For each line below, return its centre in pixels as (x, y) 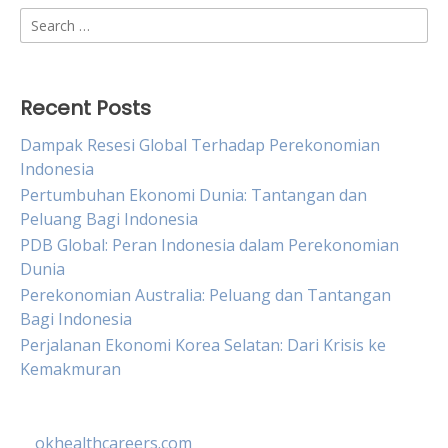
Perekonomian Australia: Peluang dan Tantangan (205, 295)
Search (44, 19)
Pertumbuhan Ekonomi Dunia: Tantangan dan (193, 195)
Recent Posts (85, 108)
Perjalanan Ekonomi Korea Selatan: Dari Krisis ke (203, 345)
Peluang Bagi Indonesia (109, 219)
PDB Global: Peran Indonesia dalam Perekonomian (209, 245)
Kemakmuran (70, 369)
